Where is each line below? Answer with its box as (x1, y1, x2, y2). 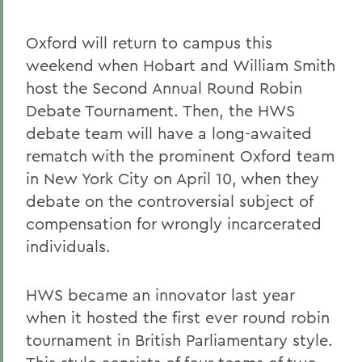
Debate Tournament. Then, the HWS (26, 100, 295, 120)
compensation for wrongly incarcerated (26, 213, 322, 234)
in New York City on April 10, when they (26, 168, 319, 188)
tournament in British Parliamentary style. (26, 330, 333, 350)
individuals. (26, 236, 111, 256)
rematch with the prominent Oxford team (26, 145, 335, 166)
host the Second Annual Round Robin (26, 78, 302, 98)
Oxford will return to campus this (26, 32, 272, 53)
